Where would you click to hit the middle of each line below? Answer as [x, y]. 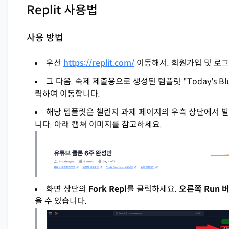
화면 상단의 [67, 189]
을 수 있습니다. [61, 201]
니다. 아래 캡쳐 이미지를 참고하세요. [98, 124]
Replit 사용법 [62, 10]
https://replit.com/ [99, 63]
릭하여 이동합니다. [67, 94]
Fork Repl [108, 189]
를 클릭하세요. [153, 189]
